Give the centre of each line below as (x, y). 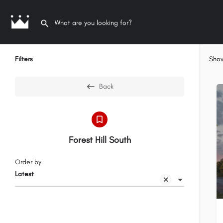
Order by (28, 162)
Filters (24, 59)
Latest (24, 174)
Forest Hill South (100, 140)
